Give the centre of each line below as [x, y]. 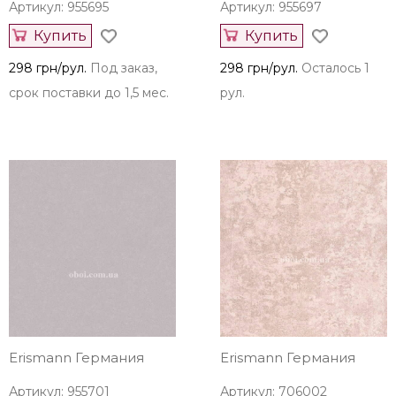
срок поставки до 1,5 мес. [89, 93]
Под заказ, [124, 69]
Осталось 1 [335, 69]
